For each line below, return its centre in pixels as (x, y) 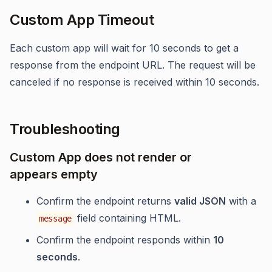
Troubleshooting (65, 129)
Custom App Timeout (82, 19)
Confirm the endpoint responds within (125, 240)
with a (241, 201)
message (55, 218)
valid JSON (200, 201)
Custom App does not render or (101, 157)
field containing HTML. (127, 218)
